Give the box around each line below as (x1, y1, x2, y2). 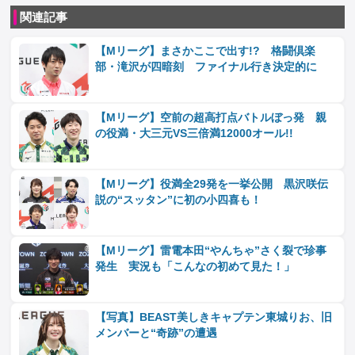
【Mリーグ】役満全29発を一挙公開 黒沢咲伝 (95, 178, 329, 190)
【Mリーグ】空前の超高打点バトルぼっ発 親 (95, 112, 327, 124)
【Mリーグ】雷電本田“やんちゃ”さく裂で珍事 (95, 245, 327, 257)
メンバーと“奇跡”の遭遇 (95, 327, 218, 339)
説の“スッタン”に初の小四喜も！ (95, 194, 262, 206)
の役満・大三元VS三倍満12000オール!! (95, 128, 294, 139)
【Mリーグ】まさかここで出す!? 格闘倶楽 (95, 45, 316, 57)
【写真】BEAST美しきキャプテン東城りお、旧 (95, 311, 333, 323)
